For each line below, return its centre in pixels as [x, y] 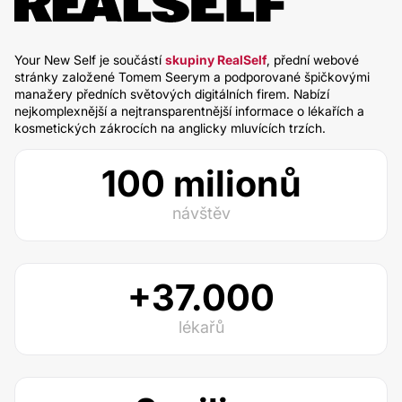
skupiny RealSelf [216, 60]
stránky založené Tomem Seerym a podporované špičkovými [192, 77]
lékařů [201, 327]
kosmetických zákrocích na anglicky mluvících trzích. [170, 128]
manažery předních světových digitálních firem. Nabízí [172, 94]
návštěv [201, 213]
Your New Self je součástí [90, 60]
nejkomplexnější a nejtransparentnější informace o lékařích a [189, 111]
